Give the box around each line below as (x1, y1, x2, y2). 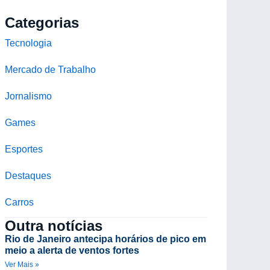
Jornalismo (5, 90, 52, 101)
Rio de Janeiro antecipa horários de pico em (5, 233, 206, 244)
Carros (5, 196, 34, 207)
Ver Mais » (5, 260, 39, 269)
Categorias (5, 14, 79, 31)
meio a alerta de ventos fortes (5, 245, 139, 256)
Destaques (5, 170, 51, 181)
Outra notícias (5, 217, 102, 234)
